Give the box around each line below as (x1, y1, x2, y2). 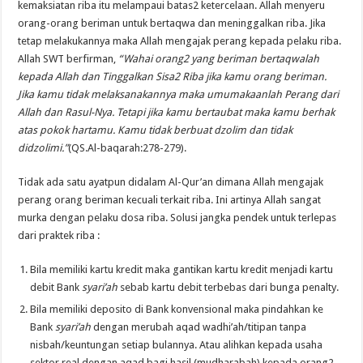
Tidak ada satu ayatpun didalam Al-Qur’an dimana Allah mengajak (18, 176, 324, 188)
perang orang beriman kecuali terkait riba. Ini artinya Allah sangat (18, 194, 322, 206)
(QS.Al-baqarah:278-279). (68, 142, 187, 154)
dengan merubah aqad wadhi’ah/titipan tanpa (91, 321, 307, 333)
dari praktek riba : (18, 229, 100, 241)
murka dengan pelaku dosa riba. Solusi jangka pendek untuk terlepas (18, 211, 337, 224)
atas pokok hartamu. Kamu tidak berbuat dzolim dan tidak (18, 124, 293, 136)
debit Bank (30, 281, 83, 293)
